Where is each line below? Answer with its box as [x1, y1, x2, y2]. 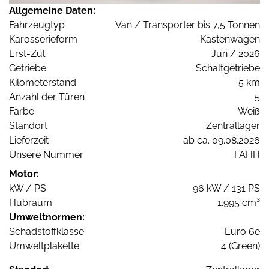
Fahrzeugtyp [9, 19, 65, 31]
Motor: [9, 168, 39, 180]
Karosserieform [9, 33, 77, 45]
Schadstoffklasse [9, 225, 84, 237]
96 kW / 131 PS [193, 182, 260, 194]
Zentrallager [206, 119, 260, 131]
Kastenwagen [200, 33, 260, 45]
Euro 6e [225, 225, 260, 237]
